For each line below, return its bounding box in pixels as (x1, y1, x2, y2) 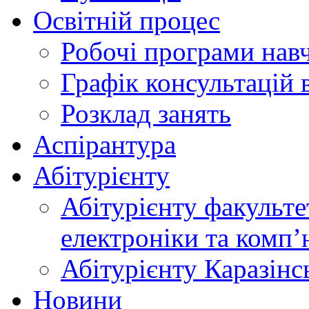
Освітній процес (33, 6, 220, 36)
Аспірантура (33, 130, 176, 160)
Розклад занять (61, 99, 231, 129)
